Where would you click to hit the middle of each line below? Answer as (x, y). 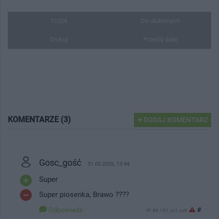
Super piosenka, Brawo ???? (84, 194)
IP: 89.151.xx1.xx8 (167, 210)
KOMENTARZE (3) (39, 119)
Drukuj (59, 39)
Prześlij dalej (160, 39)
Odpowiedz (66, 209)
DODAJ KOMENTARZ (175, 120)
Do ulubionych (160, 21)
